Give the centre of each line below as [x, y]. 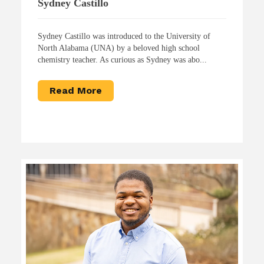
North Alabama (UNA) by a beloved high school [118, 48]
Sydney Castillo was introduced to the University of [124, 36]
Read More [75, 90]
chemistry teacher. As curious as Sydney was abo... [122, 60]
